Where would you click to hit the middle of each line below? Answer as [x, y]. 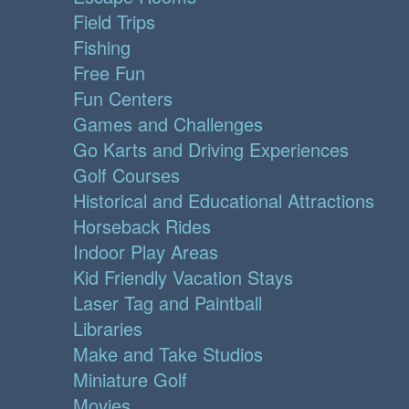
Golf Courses [126, 175]
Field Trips [114, 22]
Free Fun [109, 73]
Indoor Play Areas [146, 252]
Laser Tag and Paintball [168, 303]
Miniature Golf [130, 380]
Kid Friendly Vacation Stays [183, 278]
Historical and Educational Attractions [224, 201]
